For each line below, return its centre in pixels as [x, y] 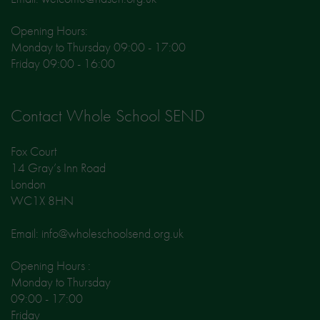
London [28, 184]
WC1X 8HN [42, 201]
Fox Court [34, 151]
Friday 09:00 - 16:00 [63, 64]
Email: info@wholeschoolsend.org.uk [97, 234]
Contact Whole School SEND [108, 116]
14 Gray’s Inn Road [58, 168]
